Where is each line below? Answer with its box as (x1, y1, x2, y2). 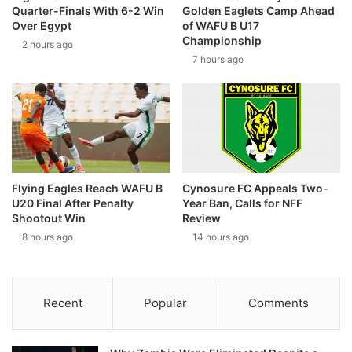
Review (182, 211, 221, 225)
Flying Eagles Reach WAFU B (12, 181, 163, 195)
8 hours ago (22, 230, 73, 243)
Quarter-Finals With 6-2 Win (12, 4, 164, 18)
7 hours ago (192, 53, 244, 66)
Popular (143, 295, 187, 310)
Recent (42, 295, 82, 310)
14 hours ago (192, 230, 249, 243)
